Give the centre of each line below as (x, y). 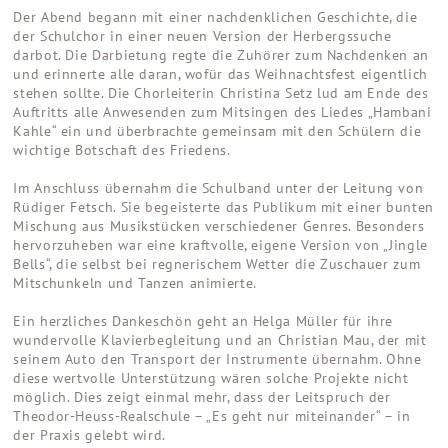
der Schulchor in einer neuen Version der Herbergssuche (202, 36)
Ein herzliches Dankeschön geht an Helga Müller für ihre (203, 321)
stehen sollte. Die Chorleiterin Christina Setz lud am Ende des (221, 93)
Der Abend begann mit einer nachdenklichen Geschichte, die (215, 17)
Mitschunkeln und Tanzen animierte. (135, 283)
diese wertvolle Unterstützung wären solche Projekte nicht (211, 378)
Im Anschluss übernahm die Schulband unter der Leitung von (218, 188)
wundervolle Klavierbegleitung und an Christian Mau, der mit (220, 340)
